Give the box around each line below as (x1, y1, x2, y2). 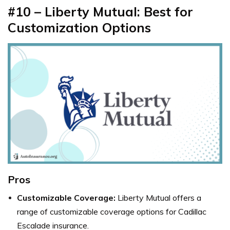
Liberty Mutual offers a (116, 193, 201, 203)
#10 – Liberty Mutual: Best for (8, 3, 193, 20)
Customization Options (8, 19, 151, 35)
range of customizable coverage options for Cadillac (17, 206, 206, 217)
